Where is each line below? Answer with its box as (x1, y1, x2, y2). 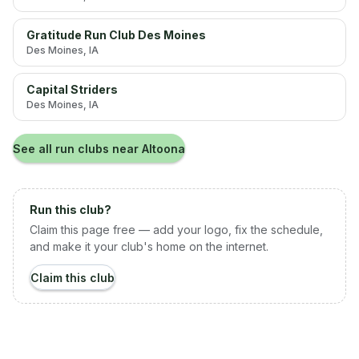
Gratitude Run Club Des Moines (26, 28, 206, 42)
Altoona (142, 141, 185, 155)
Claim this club (30, 270, 115, 284)
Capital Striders (26, 83, 118, 96)
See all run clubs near (13, 141, 142, 155)
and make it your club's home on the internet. (30, 240, 268, 253)
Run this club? (30, 203, 111, 216)
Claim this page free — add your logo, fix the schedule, (30, 223, 323, 236)
